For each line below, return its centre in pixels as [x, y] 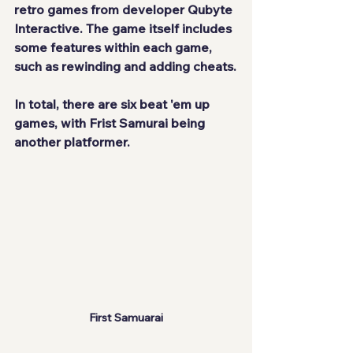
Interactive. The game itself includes [124, 28]
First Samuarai [126, 318]
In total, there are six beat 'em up [113, 104]
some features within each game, [115, 47]
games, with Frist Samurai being [111, 123]
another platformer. [72, 141]
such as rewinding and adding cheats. [125, 66]
